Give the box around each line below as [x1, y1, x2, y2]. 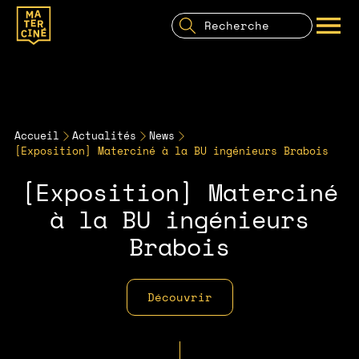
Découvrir [147, 289, 212, 305]
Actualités [72, 128, 136, 143]
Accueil [14, 128, 59, 143]
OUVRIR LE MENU [328, 34, 350, 47]
